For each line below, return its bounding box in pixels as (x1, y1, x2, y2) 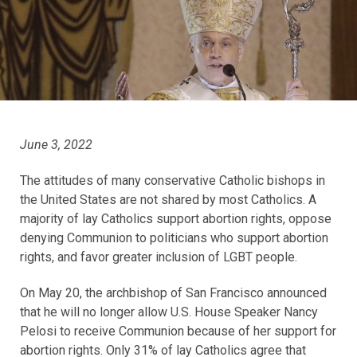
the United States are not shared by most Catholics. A (20, 192, 316, 208)
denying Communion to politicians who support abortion (20, 230, 328, 246)
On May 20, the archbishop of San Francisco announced (20, 285, 327, 301)
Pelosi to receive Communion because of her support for (20, 324, 336, 339)
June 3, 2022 (20, 137, 92, 153)
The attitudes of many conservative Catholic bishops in (20, 173, 325, 189)
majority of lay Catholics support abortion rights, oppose (20, 211, 331, 227)
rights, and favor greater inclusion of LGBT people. (20, 249, 297, 265)
